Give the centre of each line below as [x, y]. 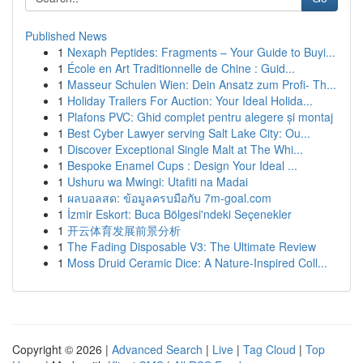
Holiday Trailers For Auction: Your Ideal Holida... [190, 100]
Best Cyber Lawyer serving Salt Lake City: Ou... [189, 133]
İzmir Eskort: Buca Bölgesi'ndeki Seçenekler [179, 214]
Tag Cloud [269, 349]
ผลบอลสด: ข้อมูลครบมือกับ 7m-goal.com [169, 198]
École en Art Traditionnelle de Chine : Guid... [181, 68]
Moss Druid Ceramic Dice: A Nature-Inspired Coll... [197, 263]
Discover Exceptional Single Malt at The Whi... [185, 149]
